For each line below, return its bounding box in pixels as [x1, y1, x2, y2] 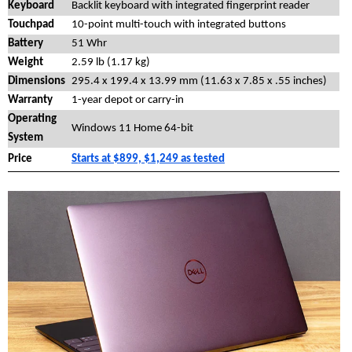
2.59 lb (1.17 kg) [71, 57, 150, 69]
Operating [8, 113, 57, 126]
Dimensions [8, 75, 65, 88]
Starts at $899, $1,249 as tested [71, 153, 225, 166]
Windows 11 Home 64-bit [71, 123, 193, 135]
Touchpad [8, 19, 54, 31]
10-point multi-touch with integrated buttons [71, 19, 286, 31]
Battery [8, 38, 43, 50]
